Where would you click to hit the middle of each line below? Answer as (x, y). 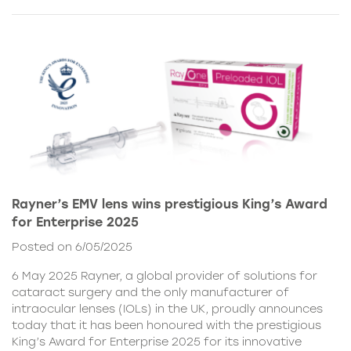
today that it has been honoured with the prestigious (166, 325)
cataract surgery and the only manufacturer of (150, 292)
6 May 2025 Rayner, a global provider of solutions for (165, 275)
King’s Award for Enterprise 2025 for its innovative (157, 341)
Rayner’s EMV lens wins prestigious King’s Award (170, 204)
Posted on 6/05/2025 (72, 246)
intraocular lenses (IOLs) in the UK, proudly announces (167, 308)
